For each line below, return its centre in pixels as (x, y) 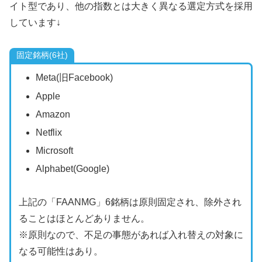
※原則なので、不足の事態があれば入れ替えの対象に (131, 235)
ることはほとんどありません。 (84, 219)
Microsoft (54, 151)
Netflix (49, 132)
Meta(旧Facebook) (74, 78)
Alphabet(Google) (72, 169)
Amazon (53, 114)
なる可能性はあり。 (61, 251)
